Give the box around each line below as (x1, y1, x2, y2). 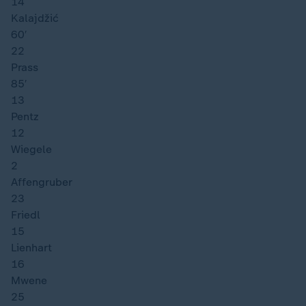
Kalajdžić (11, 12, 59, 25)
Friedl (11, 208, 40, 221)
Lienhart (11, 241, 52, 254)
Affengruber (11, 176, 72, 189)
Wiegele (11, 143, 52, 156)
